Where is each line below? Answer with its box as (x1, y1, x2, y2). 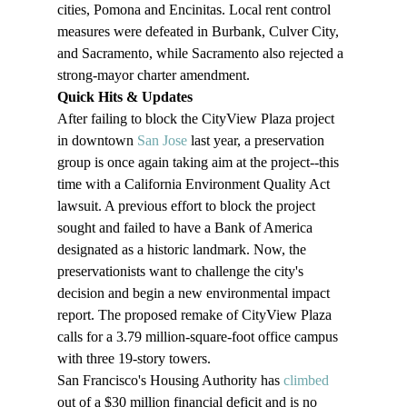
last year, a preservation (186, 133, 328, 149)
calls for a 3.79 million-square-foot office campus (56, 329, 342, 345)
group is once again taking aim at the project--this (56, 154, 342, 171)
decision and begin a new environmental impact (56, 285, 333, 302)
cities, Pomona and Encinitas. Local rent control (56, 2, 334, 18)
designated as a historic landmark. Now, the (56, 242, 310, 258)
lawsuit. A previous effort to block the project (56, 198, 319, 214)
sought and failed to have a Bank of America (56, 220, 316, 236)
